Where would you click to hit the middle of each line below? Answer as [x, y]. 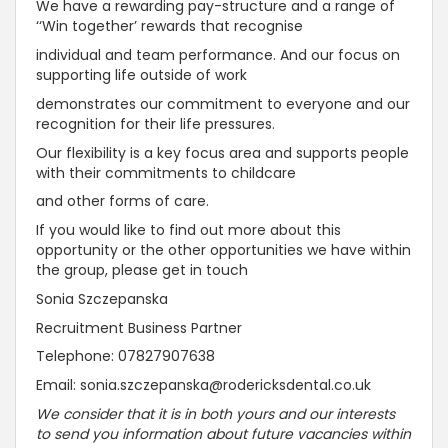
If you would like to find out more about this [188, 230]
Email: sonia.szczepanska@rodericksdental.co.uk [203, 385]
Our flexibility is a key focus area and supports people [222, 152]
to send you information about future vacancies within [223, 433]
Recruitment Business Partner [141, 327]
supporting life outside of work [143, 75]
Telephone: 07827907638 [125, 356]
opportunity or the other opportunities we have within [223, 250]
